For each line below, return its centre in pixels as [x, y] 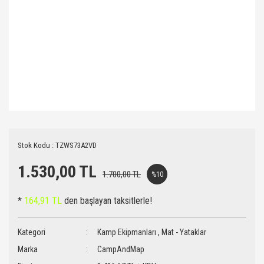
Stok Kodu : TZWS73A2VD [57, 145]
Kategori [32, 232]
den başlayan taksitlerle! [107, 201]
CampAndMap [121, 249]
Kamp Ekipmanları [127, 232]
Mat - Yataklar [184, 232]
